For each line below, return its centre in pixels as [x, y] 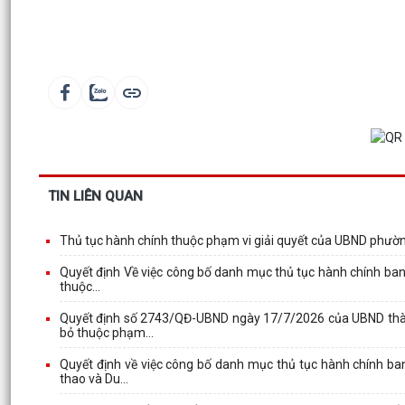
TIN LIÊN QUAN [95, 196]
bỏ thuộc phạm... [107, 332]
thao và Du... [94, 378]
